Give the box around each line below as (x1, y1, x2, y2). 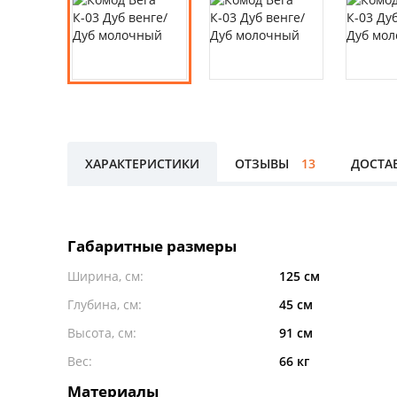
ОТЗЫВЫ (235, 154, 292, 172)
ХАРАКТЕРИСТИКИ (85, 154, 199, 172)
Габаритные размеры (67, 235, 237, 256)
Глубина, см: (67, 295, 142, 313)
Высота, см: (67, 323, 136, 341)
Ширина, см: (67, 267, 144, 284)
